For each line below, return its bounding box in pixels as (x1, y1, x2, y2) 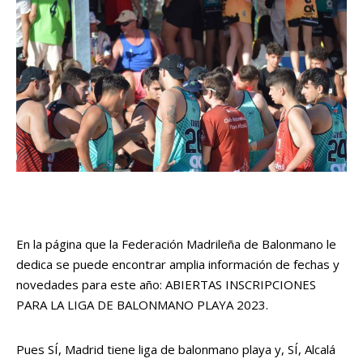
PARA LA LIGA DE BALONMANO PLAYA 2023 (16, 296, 266, 313)
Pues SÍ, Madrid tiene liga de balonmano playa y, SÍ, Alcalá (16, 340, 335, 357)
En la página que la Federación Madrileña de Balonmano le (16, 235, 336, 252)
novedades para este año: (16, 275, 165, 293)
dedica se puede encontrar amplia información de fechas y (16, 255, 340, 272)
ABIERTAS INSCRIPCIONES (165, 275, 316, 293)
